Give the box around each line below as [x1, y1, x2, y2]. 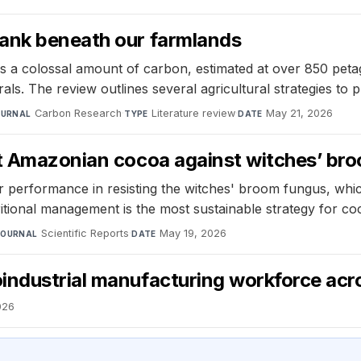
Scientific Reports [41, 226, 130, 239]
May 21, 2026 [266, 106, 334, 119]
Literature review [151, 106, 236, 119]
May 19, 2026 [160, 226, 227, 239]
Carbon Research [35, 106, 122, 119]
